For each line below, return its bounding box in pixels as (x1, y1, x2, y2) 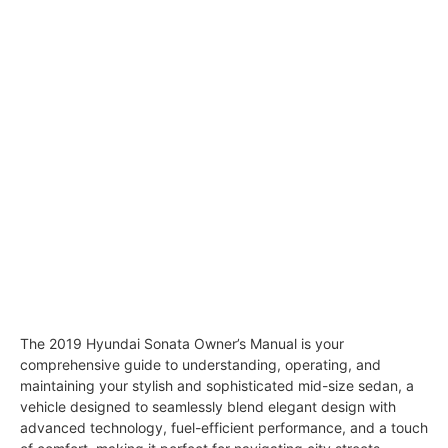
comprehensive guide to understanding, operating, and (20, 356, 381, 374)
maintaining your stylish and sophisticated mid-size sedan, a (20, 377, 414, 395)
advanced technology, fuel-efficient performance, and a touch (20, 419, 428, 437)
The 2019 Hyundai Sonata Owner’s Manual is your (20, 335, 344, 353)
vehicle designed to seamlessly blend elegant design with (20, 398, 396, 416)
